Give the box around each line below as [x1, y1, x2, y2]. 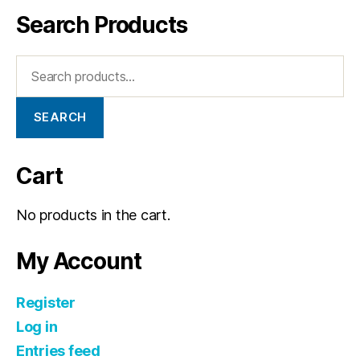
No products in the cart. [16, 206, 170, 223]
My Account [16, 247, 141, 275]
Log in [16, 317, 58, 335]
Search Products [16, 10, 187, 39]
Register [16, 293, 76, 311]
